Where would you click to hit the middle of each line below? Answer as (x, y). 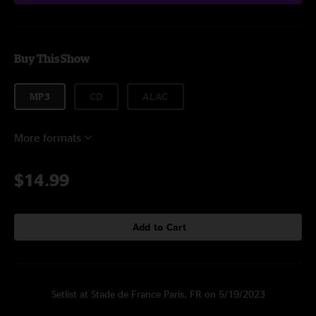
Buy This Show (52, 59)
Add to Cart (159, 227)
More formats (48, 138)
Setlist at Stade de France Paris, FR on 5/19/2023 (158, 294)
